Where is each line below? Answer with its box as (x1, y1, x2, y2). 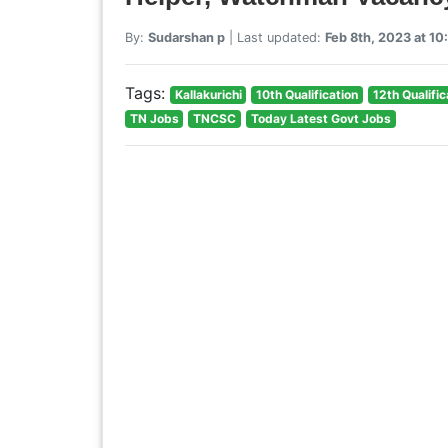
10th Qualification (256, 86, 359, 102)
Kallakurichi (174, 86, 242, 102)
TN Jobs (129, 110, 179, 126)
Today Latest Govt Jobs (250, 110, 391, 126)
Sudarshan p (147, 29, 225, 45)
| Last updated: (224, 29, 325, 45)
